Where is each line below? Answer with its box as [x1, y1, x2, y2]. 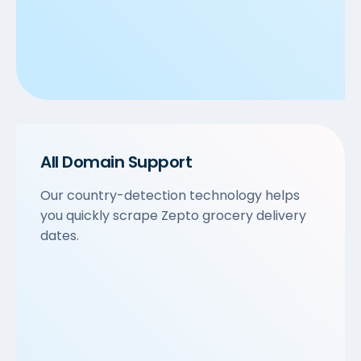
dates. [40, 226, 79, 246]
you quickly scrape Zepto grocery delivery [40, 206, 306, 226]
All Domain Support [40, 151, 192, 174]
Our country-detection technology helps [40, 186, 300, 205]
